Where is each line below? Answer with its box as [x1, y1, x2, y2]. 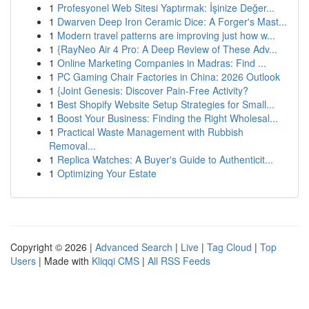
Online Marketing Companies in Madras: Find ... [57, 56, 266, 70]
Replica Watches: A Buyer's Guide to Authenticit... [57, 152, 273, 166]
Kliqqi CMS [92, 254, 139, 268]
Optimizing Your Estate [57, 166, 157, 180]
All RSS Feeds [148, 254, 210, 268]
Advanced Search [95, 240, 172, 254]
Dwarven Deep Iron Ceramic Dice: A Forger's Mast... [57, 14, 287, 28]
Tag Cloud [207, 240, 252, 254]
